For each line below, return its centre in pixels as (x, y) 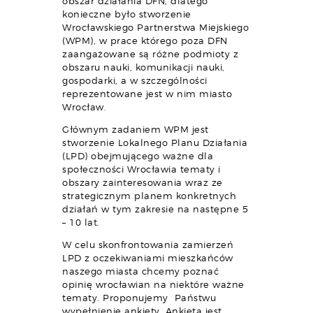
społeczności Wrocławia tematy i (141, 169)
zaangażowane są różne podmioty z (150, 54)
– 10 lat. (81, 222)
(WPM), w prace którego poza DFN (145, 41)
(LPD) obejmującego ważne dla (138, 156)
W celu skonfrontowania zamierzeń (148, 245)
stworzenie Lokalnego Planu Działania (155, 143)
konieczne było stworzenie (127, 14)
